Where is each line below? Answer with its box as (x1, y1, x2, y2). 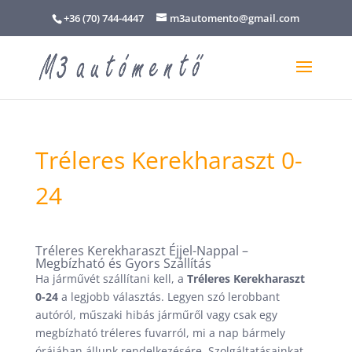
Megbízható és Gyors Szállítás (35, 255, 211, 272)
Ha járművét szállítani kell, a (35, 271, 187, 286)
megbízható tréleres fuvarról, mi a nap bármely (35, 325, 285, 340)
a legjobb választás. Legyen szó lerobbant (57, 289, 280, 304)
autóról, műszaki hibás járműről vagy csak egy (35, 307, 277, 322)
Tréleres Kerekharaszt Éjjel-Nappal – (35, 242, 248, 259)
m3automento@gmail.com (170, 10, 300, 25)
